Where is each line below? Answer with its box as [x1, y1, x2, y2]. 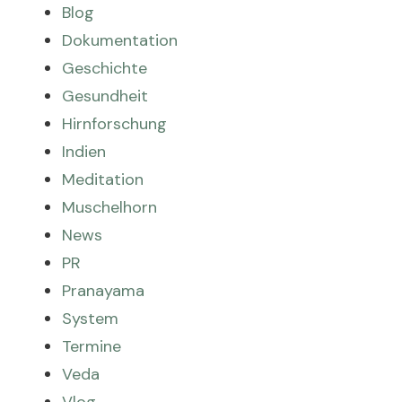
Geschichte [62, 57, 148, 79]
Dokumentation [62, 30, 179, 51]
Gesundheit [62, 85, 149, 107]
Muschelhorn [62, 197, 158, 218]
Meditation [62, 169, 144, 190]
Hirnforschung [62, 113, 168, 135]
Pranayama [62, 280, 145, 301]
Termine [62, 336, 122, 357]
